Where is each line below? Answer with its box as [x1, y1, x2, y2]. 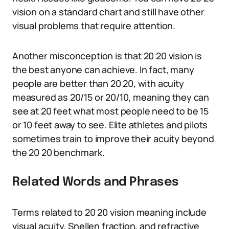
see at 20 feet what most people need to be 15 [12, 105, 209, 117]
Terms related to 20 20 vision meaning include [12, 206, 207, 218]
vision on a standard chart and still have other [12, 6, 204, 18]
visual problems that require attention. [12, 19, 175, 32]
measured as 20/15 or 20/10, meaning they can [12, 91, 210, 103]
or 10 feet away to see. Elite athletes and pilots [12, 119, 208, 131]
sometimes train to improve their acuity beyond [12, 132, 214, 145]
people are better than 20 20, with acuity [12, 77, 184, 89]
